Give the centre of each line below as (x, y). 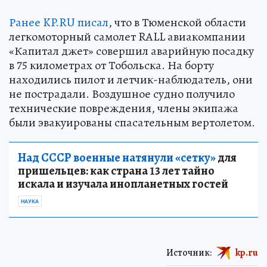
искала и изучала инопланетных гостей (123, 184)
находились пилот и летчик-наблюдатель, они (131, 79)
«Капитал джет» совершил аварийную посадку (131, 51)
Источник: (189, 252)
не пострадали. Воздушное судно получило (122, 94)
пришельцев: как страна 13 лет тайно (116, 170)
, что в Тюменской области (177, 22)
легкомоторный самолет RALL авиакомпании (127, 36)
